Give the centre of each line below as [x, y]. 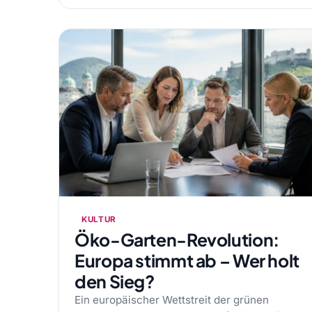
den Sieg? [115, 281]
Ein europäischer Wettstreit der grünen [172, 300]
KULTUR [99, 219]
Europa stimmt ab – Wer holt [187, 260]
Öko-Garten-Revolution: [177, 240]
